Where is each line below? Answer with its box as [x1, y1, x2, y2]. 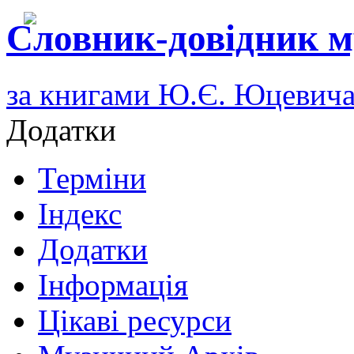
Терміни [38, 160, 146, 195]
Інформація [38, 267, 188, 302]
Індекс [38, 196, 122, 231]
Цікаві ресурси [38, 303, 232, 337]
